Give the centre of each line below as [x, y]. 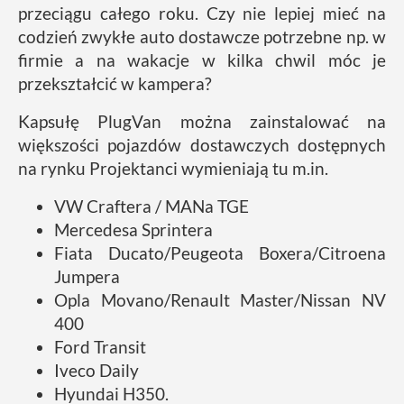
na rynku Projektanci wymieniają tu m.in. [173, 168]
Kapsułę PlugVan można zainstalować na [202, 121]
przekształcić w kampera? [115, 83]
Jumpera [87, 276]
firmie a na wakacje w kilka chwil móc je [202, 60]
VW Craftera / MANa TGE [151, 206]
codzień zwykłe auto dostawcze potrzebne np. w [202, 36]
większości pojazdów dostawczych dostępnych [202, 144]
